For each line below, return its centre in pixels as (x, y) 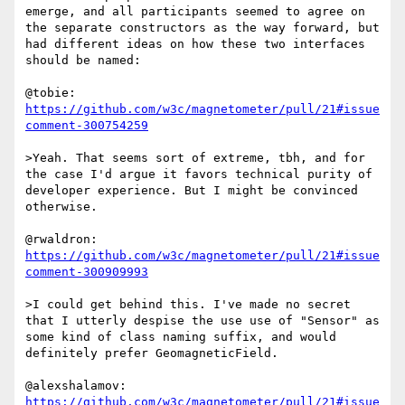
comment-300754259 (87, 126)
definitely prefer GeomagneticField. (152, 353)
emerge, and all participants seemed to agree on (195, 12)
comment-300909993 (87, 272)
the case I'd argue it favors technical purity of (199, 174)
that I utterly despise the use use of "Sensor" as (202, 321)
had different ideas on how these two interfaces (195, 44)
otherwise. (61, 207)
